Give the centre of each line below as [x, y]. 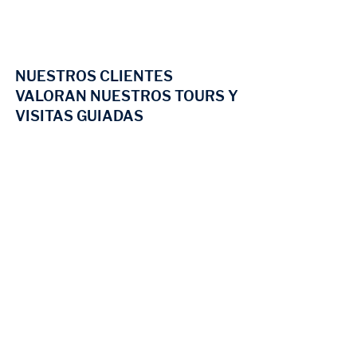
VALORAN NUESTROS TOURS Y [127, 96]
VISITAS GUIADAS [79, 116]
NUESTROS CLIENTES [94, 76]
